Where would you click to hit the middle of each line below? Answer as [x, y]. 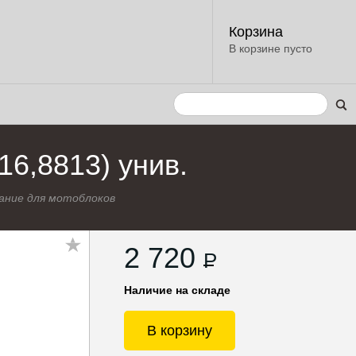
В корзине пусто [271, 48]
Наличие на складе [177, 290]
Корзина [256, 32]
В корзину [179, 331]
